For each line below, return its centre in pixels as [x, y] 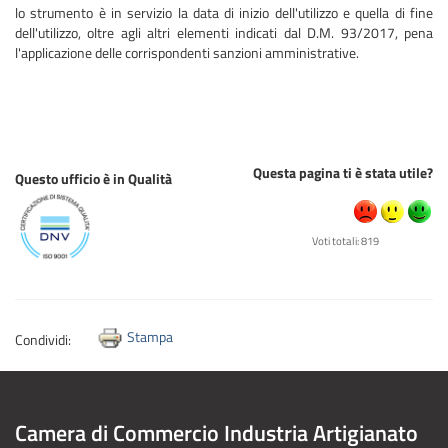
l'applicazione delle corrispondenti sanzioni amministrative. [187, 53]
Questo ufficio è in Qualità [93, 179]
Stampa [150, 336]
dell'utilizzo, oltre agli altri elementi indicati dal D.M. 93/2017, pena [224, 33]
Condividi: [46, 340]
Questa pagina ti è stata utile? [343, 173]
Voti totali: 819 [345, 241]
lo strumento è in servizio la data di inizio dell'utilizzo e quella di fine [224, 13]
